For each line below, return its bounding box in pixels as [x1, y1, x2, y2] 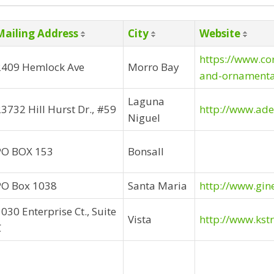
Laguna [128, 94, 165, 108]
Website [199, 26, 240, 40]
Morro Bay [128, 60, 179, 74]
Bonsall [128, 144, 164, 158]
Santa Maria [128, 179, 187, 193]
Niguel [128, 111, 160, 125]
